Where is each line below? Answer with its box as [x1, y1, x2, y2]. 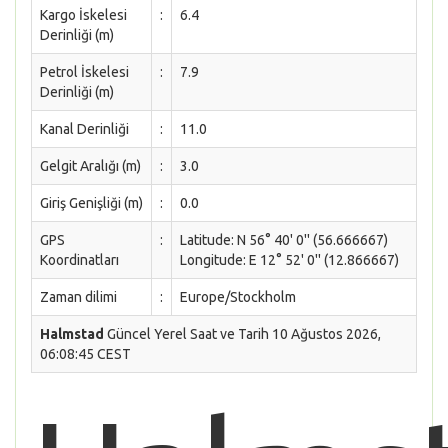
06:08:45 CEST [40, 346, 131, 362]
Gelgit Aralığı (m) [40, 158, 141, 174]
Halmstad [40, 326, 104, 342]
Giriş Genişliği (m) [40, 195, 143, 211]
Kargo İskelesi [40, 7, 127, 23]
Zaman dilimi [40, 289, 117, 305]
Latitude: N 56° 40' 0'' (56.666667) [180, 232, 388, 248]
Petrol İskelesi [40, 64, 129, 80]
